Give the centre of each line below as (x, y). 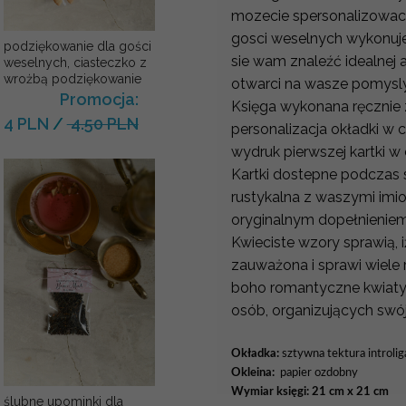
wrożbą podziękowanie (72, 79)
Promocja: (99, 100)
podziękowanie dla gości (77, 47)
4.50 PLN (102, 124)
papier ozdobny (316, 373)
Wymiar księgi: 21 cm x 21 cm (310, 392)
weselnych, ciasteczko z (75, 63)
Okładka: (255, 354)
